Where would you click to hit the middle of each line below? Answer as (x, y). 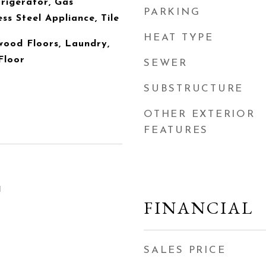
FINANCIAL (199, 208)
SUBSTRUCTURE (194, 89)
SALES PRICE (185, 250)
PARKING (172, 12)
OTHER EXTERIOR (199, 114)
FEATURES (176, 130)
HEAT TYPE (179, 38)
